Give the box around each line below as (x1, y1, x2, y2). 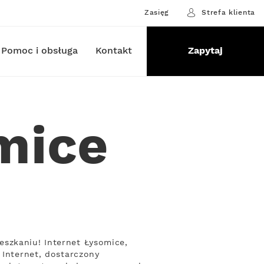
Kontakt (95, 45, 132, 57)
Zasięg (144, 8, 170, 17)
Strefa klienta (202, 8, 255, 17)
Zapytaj (187, 45, 223, 57)
